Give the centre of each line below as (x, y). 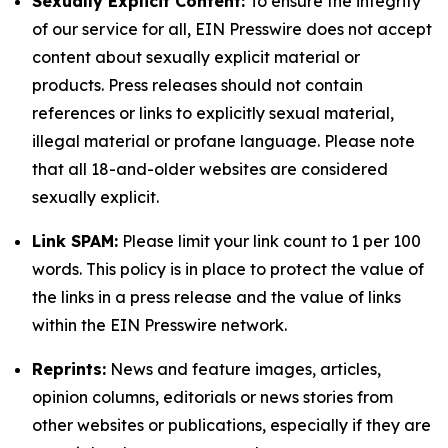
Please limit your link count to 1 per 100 (269, 241)
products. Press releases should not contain (197, 85)
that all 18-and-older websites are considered (210, 169)
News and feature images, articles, (243, 369)
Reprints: (69, 369)
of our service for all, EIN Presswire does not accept (232, 29)
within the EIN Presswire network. (159, 325)
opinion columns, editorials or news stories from (212, 397)
